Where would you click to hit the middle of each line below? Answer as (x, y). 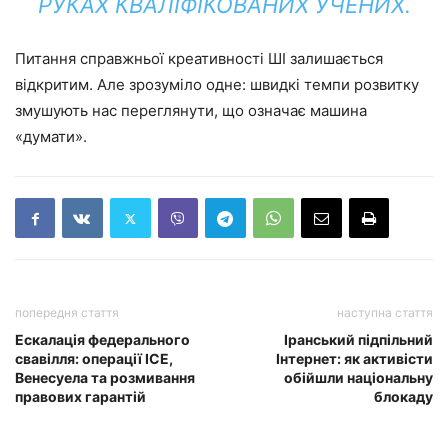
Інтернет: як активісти (354, 359)
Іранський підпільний (358, 340)
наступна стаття (385, 313)
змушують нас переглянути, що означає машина (191, 111)
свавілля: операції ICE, (94, 359)
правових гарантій (80, 397)
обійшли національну (358, 378)
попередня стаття (67, 313)
